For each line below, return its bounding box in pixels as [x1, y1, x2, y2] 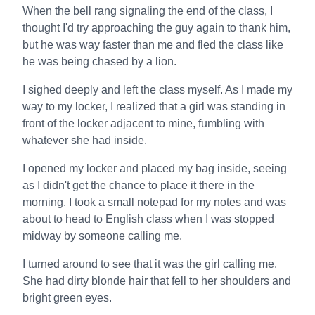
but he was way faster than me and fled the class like [22, 39, 283, 51]
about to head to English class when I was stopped [22, 213, 274, 225]
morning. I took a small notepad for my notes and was [22, 196, 286, 208]
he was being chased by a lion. [22, 56, 176, 67]
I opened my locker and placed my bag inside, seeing [22, 162, 287, 174]
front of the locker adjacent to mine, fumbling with [22, 117, 264, 129]
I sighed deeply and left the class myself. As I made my [22, 84, 292, 96]
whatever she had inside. [22, 134, 147, 146]
